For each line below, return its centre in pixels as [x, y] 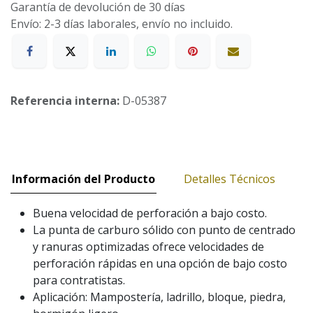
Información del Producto [83, 179]
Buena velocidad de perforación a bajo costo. [150, 213]
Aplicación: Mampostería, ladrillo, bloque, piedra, [159, 297]
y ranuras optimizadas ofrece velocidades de [148, 247]
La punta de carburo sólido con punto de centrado [164, 230]
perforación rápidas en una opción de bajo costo [160, 263]
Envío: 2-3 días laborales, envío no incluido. [122, 23]
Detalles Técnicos [230, 179]
